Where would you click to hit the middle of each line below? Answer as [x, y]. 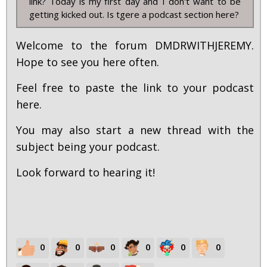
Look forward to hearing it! [86, 173]
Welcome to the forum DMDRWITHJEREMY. [135, 46]
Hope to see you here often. [88, 62]
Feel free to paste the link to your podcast [135, 88]
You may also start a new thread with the [135, 130]
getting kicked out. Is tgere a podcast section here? [134, 15]
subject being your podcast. [89, 147]
